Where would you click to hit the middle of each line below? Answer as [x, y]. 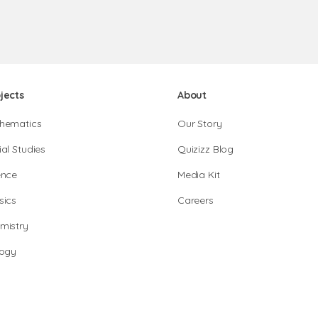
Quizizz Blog [205, 149]
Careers [195, 200]
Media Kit [198, 175]
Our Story [199, 124]
